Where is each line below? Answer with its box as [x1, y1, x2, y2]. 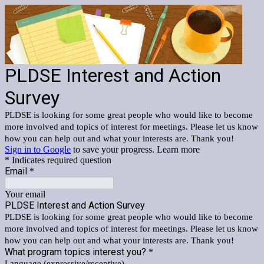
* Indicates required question [5, 154, 111, 165]
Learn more [157, 144, 200, 154]
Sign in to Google [5, 144, 71, 154]
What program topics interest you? [5, 246, 146, 258]
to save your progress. [71, 144, 157, 154]
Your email [5, 189, 45, 199]
